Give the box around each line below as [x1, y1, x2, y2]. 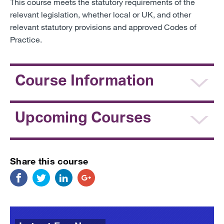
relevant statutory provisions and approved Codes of [10, 21, 196, 31]
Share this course [10, 155, 88, 166]
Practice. [10, 34, 42, 44]
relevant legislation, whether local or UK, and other [10, 9, 191, 19]
